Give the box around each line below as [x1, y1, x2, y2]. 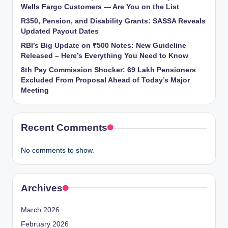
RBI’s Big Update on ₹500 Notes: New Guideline [21, 41, 186, 49]
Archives [21, 182, 63, 193]
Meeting [21, 86, 49, 94]
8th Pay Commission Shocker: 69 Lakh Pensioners [21, 66, 196, 74]
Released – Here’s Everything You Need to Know [21, 51, 188, 60]
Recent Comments [21, 122, 107, 133]
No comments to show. [21, 146, 94, 154]
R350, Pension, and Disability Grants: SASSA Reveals [21, 17, 206, 25]
